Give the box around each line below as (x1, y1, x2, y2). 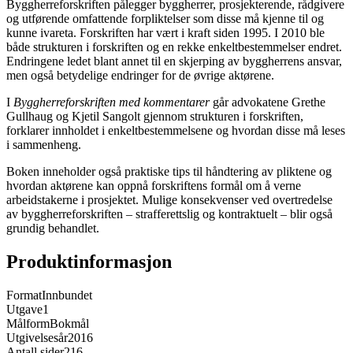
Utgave (6, 303, 43, 317)
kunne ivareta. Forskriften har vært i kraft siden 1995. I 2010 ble (6, 26, 325, 40)
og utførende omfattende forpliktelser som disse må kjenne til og (6, 12, 324, 26)
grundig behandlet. (6, 221, 99, 236)
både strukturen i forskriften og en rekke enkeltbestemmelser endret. (6, 40, 342, 54)
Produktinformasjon (6, 251, 172, 273)
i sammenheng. (6, 138, 81, 152)
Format (6, 288, 42, 303)
